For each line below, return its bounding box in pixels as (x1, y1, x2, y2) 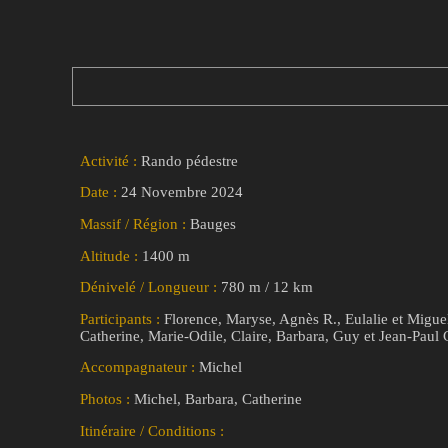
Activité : (80, 152, 141, 169)
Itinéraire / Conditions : (80, 422, 224, 439)
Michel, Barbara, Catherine (134, 391, 302, 408)
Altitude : (80, 247, 142, 264)
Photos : (80, 391, 134, 408)
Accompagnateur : (80, 359, 199, 376)
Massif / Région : (80, 215, 190, 232)
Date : (80, 184, 121, 201)
